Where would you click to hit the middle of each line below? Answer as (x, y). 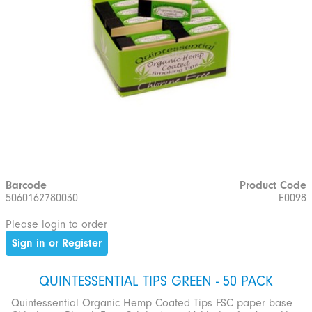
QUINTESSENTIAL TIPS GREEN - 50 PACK (156, 281)
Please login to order (56, 224)
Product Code (273, 186)
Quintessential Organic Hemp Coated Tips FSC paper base (152, 303)
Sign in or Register (57, 243)
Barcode (26, 186)
